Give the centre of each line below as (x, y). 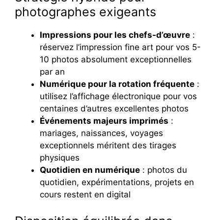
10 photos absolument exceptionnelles (116, 60)
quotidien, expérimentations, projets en (117, 182)
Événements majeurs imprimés (104, 121)
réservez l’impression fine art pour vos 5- (120, 47)
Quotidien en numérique (90, 170)
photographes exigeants (85, 12)
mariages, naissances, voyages (101, 133)
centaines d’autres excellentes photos (114, 109)
